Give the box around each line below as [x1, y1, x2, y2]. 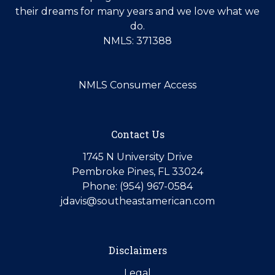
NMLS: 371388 [103, 35, 172, 47]
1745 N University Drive [82, 151, 193, 163]
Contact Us [110, 128, 165, 141]
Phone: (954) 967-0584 [82, 180, 193, 193]
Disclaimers [108, 244, 167, 257]
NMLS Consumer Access [79, 79, 196, 91]
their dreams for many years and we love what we [15, 6, 260, 18]
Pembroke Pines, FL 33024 [72, 166, 203, 178]
